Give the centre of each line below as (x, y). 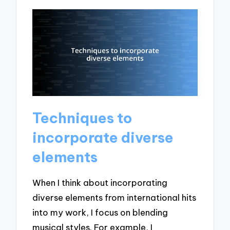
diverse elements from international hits (114, 197)
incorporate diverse (103, 138)
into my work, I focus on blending (100, 212)
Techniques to (83, 118)
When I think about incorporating (100, 182)
